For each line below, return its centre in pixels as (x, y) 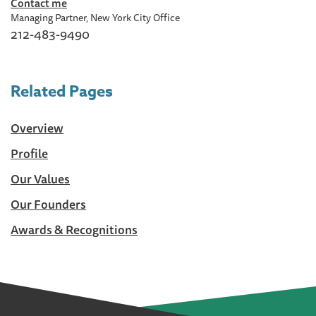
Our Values (40, 179)
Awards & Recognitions (74, 230)
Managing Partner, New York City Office (95, 18)
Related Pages (62, 92)
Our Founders (48, 204)
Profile (29, 153)
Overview (37, 128)
